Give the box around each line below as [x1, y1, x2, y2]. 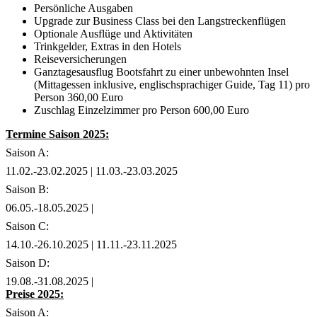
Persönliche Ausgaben [34, 1, 133, 14]
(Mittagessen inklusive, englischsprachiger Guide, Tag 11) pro [34, 78, 310, 91]
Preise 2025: [6, 287, 64, 300]
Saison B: [6, 183, 49, 195]
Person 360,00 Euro [34, 91, 123, 103]
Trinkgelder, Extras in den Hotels [34, 40, 181, 52]
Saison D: [6, 256, 50, 269]
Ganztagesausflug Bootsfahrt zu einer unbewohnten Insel [34, 65, 289, 78]
